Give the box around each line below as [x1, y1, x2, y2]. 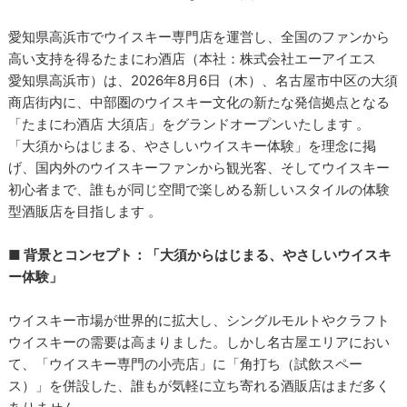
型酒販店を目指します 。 [8, 203, 163, 220]
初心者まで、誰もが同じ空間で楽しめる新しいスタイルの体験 [8, 181, 391, 198]
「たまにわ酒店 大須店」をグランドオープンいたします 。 [8, 115, 371, 133]
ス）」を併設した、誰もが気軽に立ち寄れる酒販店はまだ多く [8, 377, 391, 394]
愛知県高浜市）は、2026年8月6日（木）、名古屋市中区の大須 [8, 72, 399, 89]
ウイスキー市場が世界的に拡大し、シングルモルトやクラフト [8, 312, 391, 329]
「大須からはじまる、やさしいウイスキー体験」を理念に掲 [8, 137, 377, 154]
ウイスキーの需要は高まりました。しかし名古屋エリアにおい [8, 333, 391, 351]
